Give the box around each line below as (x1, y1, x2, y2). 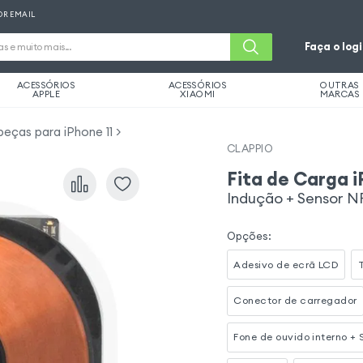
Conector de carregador (233, 294, 357, 307)
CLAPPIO (227, 141, 274, 156)
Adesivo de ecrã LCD (233, 258, 339, 271)
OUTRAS (320, 79, 360, 91)
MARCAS (319, 88, 361, 100)
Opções (227, 228, 269, 243)
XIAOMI (180, 88, 216, 100)
